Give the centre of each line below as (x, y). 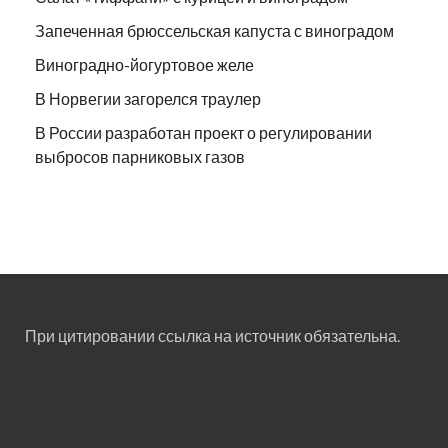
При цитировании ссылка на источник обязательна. (212, 335)
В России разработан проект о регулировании (203, 132)
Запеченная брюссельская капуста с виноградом (214, 30)
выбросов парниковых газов (140, 156)
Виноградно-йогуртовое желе (144, 64)
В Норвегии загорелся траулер (148, 98)
